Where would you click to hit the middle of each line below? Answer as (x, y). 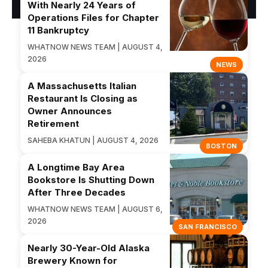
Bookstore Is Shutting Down (91, 179)
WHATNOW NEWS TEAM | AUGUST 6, (95, 209)
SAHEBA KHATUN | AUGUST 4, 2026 (93, 140)
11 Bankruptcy (58, 30)
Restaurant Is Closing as (83, 98)
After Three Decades (77, 192)
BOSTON (221, 146)
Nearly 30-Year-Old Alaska (89, 248)
